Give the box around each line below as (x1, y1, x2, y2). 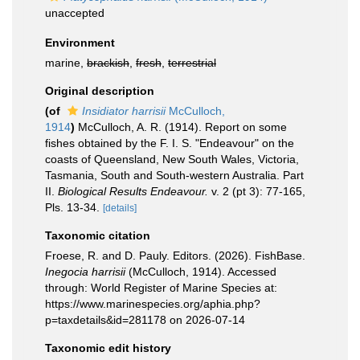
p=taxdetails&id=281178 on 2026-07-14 (45, 313, 245, 326)
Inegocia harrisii (45, 265, 125, 278)
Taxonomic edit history (45, 342, 171, 354)
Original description (45, 84, 154, 97)
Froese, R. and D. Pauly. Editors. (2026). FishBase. (45, 249, 305, 262)
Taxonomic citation (45, 229, 150, 242)
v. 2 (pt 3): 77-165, (208, 185, 305, 198)
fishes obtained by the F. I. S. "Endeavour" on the (45, 137, 294, 149)
